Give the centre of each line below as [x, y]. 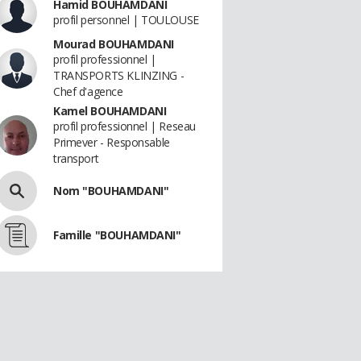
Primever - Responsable [112, 142]
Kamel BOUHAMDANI [110, 111]
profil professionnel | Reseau [124, 126]
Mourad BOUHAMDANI [114, 44]
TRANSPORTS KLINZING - [119, 75]
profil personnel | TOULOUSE [126, 20]
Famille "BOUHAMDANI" [117, 235]
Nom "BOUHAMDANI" [111, 191]
